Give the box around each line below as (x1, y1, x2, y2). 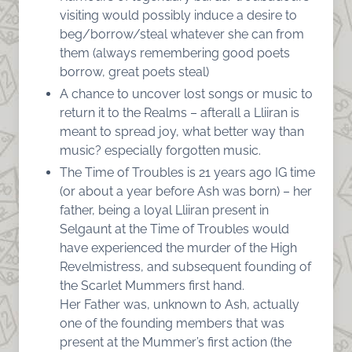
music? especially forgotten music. (60, 142, 261, 158)
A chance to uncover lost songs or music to (60, 86, 313, 101)
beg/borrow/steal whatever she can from (60, 26, 304, 42)
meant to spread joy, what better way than (60, 123, 304, 139)
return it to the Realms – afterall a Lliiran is (60, 104, 299, 120)
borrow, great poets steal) (60, 64, 209, 79)
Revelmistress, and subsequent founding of (60, 258, 311, 274)
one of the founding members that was (60, 315, 284, 331)
